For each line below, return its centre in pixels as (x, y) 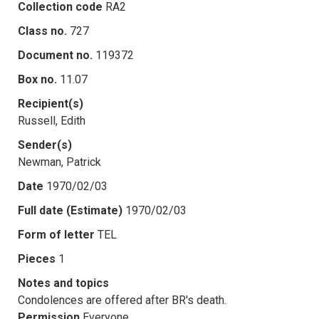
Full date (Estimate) (70, 210)
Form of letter (56, 234)
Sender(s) (45, 145)
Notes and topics (63, 283)
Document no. (55, 55)
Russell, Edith (52, 120)
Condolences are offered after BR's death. (122, 300)
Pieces (37, 258)
